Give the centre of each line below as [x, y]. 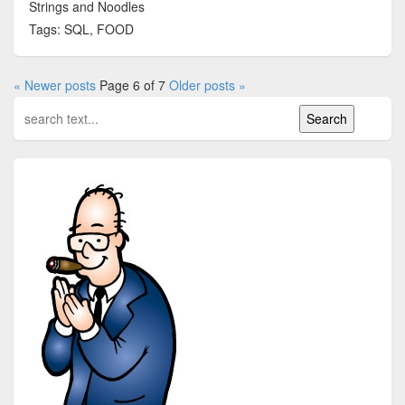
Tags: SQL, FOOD [81, 29]
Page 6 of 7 [132, 85]
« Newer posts [55, 85]
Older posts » [207, 85]
